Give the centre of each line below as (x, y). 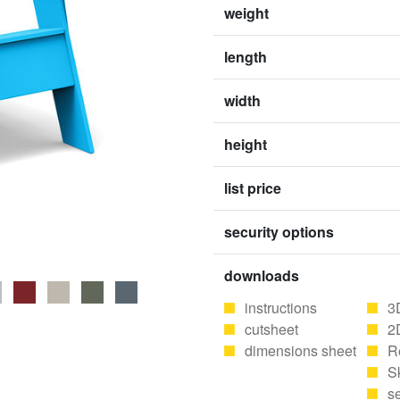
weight (246, 13)
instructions (281, 308)
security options (279, 232)
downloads (262, 275)
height (246, 144)
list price (253, 188)
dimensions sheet (300, 350)
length (246, 57)
